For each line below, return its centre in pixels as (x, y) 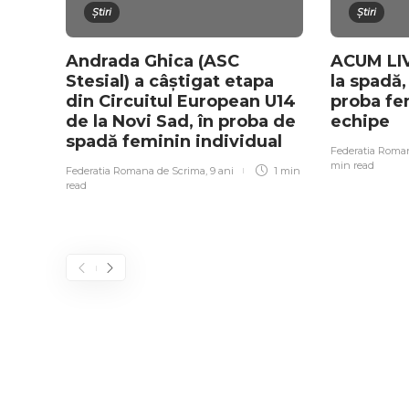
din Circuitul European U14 (181, 102)
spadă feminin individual (176, 142)
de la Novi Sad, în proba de (181, 122)
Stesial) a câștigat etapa (170, 82)
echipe (362, 122)
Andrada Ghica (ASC (152, 62)
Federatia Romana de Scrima (136, 171)
